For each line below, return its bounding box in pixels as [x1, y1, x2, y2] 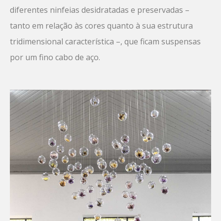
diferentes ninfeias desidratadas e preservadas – [10, 4, 189, 16]
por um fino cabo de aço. [10, 52, 100, 63]
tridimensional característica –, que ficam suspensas [10, 36, 201, 47]
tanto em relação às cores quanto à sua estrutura [10, 20, 193, 32]
